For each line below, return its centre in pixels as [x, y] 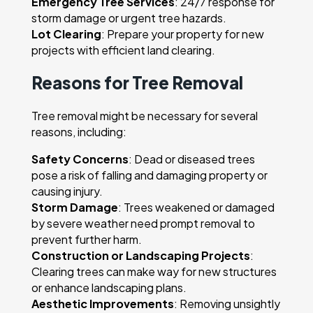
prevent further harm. [87, 240]
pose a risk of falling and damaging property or [150, 175]
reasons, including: [79, 132]
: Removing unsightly [227, 304]
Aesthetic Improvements [103, 304]
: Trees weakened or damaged [197, 208]
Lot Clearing [67, 34]
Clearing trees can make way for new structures [154, 272]
